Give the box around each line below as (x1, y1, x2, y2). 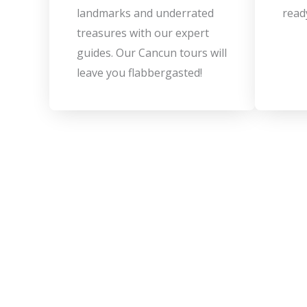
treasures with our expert (77, 25, 209, 40)
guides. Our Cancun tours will (77, 45, 227, 60)
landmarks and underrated (77, 5, 214, 21)
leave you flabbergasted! (77, 65, 202, 80)
